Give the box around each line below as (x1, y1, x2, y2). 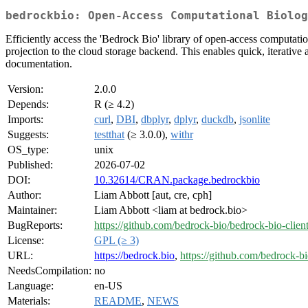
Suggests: (8, 129, 49, 141)
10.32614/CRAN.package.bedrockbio (94, 174, 260, 186)
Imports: (8, 113, 43, 126)
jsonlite (239, 113, 270, 126)
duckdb (201, 113, 234, 126)
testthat (94, 129, 124, 141)
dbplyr (141, 113, 168, 126)
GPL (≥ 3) (94, 234, 139, 247)
